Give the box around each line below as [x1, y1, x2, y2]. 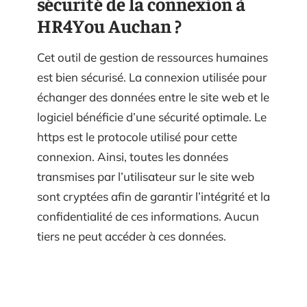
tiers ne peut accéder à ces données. [37, 229, 226, 243]
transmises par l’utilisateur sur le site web [37, 169, 254, 184]
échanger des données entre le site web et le [37, 90, 269, 104]
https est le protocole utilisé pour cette [37, 130, 237, 144]
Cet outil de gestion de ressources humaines [37, 50, 268, 64]
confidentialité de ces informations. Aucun [37, 209, 259, 223]
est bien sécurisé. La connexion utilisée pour [37, 70, 267, 84]
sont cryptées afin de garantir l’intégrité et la [37, 189, 270, 204]
